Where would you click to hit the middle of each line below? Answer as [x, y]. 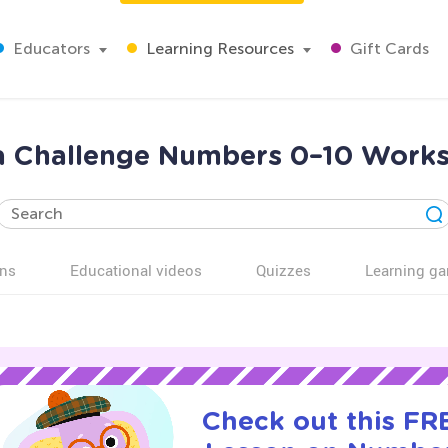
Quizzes [283, 270]
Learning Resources [218, 48]
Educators [49, 48]
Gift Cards [387, 48]
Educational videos [136, 270]
